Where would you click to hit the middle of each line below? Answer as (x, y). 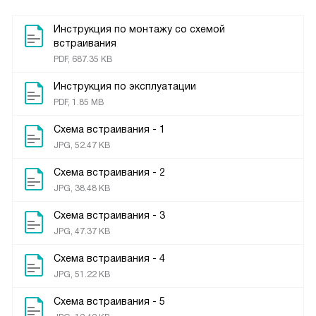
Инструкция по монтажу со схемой (139, 29)
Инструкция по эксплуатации (125, 86)
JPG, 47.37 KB (82, 232)
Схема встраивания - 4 (109, 259)
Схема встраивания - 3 (109, 215)
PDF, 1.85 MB (79, 103)
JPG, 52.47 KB (82, 146)
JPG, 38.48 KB (82, 189)
